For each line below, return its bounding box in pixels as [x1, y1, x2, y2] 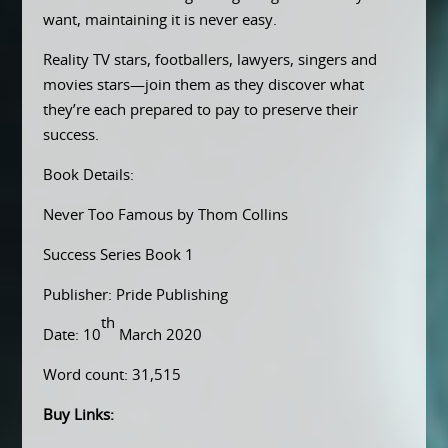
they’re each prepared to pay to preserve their [42, 102, 358, 118]
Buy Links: [42, 407, 114, 423]
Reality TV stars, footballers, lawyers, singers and [42, 52, 377, 68]
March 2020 [114, 327, 202, 343]
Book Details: [42, 167, 134, 183]
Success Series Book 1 [42, 247, 194, 263]
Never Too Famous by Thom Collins [42, 207, 288, 223]
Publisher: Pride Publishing [42, 287, 228, 303]
